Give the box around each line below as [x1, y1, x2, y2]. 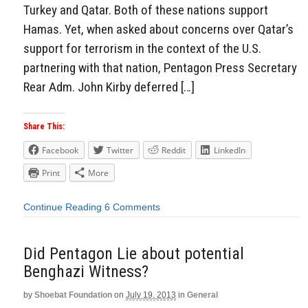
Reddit [162, 144, 186, 157]
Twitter [107, 144, 133, 157]
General [187, 289, 218, 300]
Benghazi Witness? [23, 261, 148, 281]
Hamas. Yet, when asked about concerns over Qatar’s [23, 21, 294, 38]
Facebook [42, 144, 78, 157]
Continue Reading [23, 201, 102, 213]
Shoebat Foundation [34, 289, 112, 300]
